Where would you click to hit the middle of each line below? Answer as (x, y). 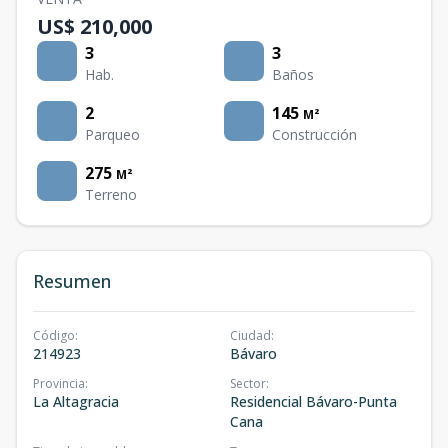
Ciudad (250, 335)
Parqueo (112, 134)
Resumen (72, 281)
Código (54, 335)
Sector (248, 383)
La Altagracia (76, 401)
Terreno (111, 194)
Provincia (59, 383)
